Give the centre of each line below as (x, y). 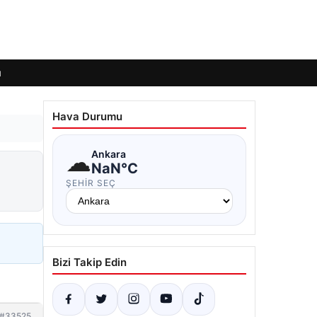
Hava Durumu (87, 116)
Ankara (109, 154)
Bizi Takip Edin (90, 262)
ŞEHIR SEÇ (91, 183)
